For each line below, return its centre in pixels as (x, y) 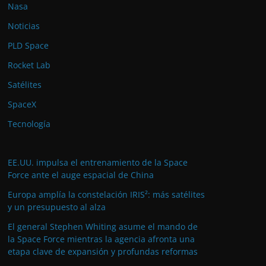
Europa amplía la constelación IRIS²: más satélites (106, 194)
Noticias (24, 26)
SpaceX (22, 104)
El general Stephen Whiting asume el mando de (103, 227)
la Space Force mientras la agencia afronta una (101, 239)
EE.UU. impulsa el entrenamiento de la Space (98, 162)
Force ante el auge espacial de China (81, 175)
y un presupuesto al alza (57, 207)
